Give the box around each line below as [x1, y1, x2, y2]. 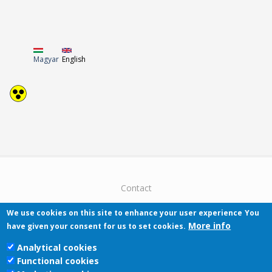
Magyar [33, 53, 59, 64]
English [62, 53, 86, 64]
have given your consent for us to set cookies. [7, 221, 186, 231]
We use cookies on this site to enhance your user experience [7, 208, 243, 218]
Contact [120, 182, 152, 194]
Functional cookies [17, 255, 100, 267]
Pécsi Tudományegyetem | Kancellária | [47, 257, 225, 270]
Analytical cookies [17, 242, 98, 253]
